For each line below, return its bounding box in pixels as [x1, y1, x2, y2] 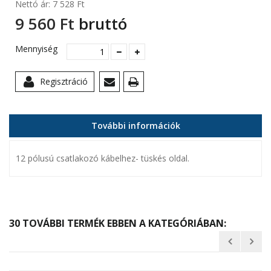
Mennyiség [15, 43, 57, 55]
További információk [91, 120, 180, 132]
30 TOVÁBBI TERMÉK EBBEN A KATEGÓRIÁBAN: [9, 217, 226, 230]
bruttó [74, 13, 127, 35]
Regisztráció [40, 76, 88, 88]
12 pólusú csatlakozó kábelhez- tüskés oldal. [16, 152, 189, 165]
